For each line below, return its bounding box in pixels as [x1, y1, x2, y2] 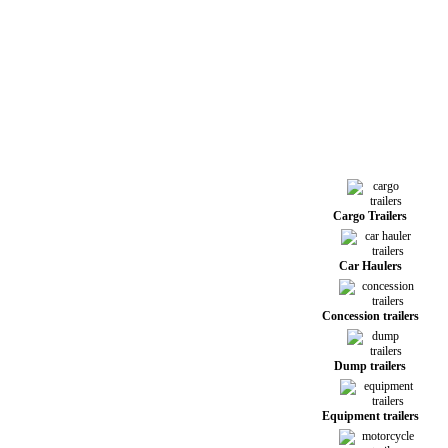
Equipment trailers [321, 409, 419, 423]
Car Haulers [338, 259, 402, 273]
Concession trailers [321, 309, 419, 323]
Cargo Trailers [333, 209, 407, 223]
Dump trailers [334, 359, 406, 373]
